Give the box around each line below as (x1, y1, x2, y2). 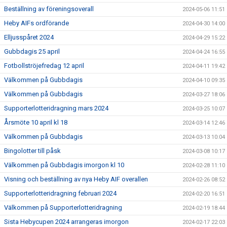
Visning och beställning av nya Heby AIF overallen (4, 175, 148, 183)
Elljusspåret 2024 (4, 33, 54, 41)
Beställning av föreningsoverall (4, 5, 94, 13)
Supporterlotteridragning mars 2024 (4, 104, 108, 112)
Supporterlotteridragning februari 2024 (4, 190, 117, 197)
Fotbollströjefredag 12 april (4, 62, 84, 69)
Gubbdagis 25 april (4, 48, 60, 55)
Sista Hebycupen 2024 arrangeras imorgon (4, 218, 129, 225)
